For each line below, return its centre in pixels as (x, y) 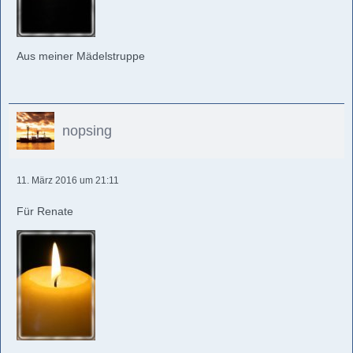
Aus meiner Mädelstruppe (81, 56)
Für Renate (45, 211)
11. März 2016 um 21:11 (68, 180)
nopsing (87, 130)
